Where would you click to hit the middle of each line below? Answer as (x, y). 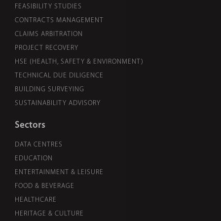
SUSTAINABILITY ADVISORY (58, 104)
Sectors (30, 126)
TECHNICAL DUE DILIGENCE (59, 76)
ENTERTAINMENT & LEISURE (59, 173)
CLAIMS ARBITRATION (49, 35)
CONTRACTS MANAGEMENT (59, 21)
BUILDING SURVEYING (50, 90)
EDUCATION (34, 159)
